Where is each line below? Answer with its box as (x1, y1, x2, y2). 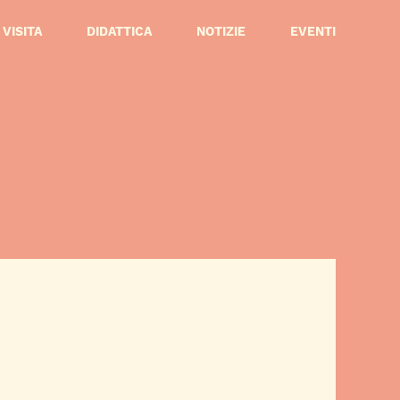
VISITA (3, 24, 42, 38)
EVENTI (290, 24, 336, 38)
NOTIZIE (196, 24, 246, 38)
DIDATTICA (87, 24, 152, 38)
